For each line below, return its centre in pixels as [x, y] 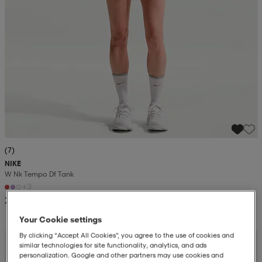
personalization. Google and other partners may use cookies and [122, 255]
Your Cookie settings [61, 219]
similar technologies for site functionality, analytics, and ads [113, 245]
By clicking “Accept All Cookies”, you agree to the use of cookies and [127, 235]
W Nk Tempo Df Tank [39, 174]
